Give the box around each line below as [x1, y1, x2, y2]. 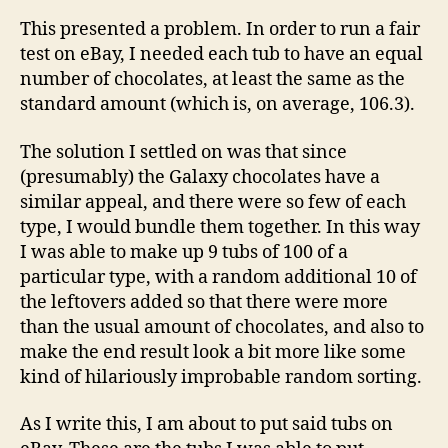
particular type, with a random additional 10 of [20, 265, 417, 289]
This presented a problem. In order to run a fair [20, 18, 420, 41]
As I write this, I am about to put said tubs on [20, 413, 393, 436]
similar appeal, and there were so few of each [20, 190, 406, 214]
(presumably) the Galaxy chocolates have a [20, 165, 380, 189]
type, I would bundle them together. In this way [20, 215, 420, 239]
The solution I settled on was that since [20, 140, 347, 164]
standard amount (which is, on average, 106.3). [20, 93, 415, 116]
